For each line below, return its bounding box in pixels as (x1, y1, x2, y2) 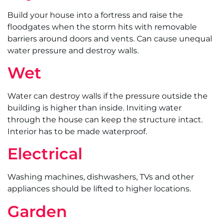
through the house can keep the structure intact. (7, 115, 203, 125)
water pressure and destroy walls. (7, 45, 139, 55)
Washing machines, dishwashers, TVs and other (7, 172, 194, 182)
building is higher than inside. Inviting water (7, 103, 182, 113)
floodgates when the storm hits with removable (7, 22, 197, 32)
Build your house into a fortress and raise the (7, 10, 183, 20)
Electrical (7, 144, 82, 164)
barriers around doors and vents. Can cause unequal (7, 34, 212, 43)
